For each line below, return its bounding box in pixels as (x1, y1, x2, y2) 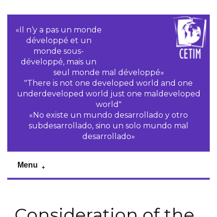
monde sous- (33, 46, 84, 56)
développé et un (26, 36, 92, 45)
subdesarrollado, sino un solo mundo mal (29, 121, 188, 130)
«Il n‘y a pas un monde (15, 25, 102, 34)
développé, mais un (21, 57, 97, 66)
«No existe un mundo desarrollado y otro (29, 110, 188, 120)
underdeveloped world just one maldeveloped (16, 89, 201, 98)
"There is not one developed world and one (24, 78, 193, 88)
